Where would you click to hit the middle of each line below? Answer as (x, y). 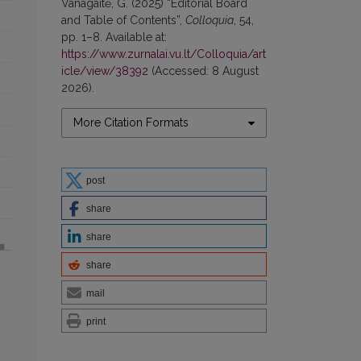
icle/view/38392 (105, 71)
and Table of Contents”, (123, 21)
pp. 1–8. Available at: (114, 37)
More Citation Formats (131, 123)
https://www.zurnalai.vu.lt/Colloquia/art (164, 54)
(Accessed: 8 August (203, 71)
